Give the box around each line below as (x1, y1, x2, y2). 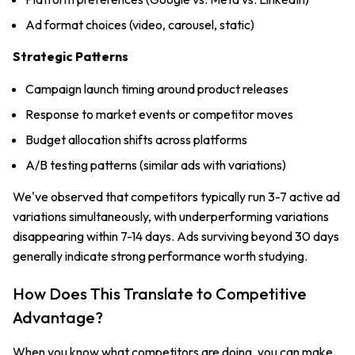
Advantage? (13, 307, 103, 327)
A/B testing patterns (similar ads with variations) (25, 156, 286, 173)
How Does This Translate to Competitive (13, 283, 307, 303)
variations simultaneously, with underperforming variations (13, 208, 329, 224)
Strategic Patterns (13, 48, 128, 64)
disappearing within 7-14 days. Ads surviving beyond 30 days (13, 227, 339, 244)
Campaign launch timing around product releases (25, 80, 288, 97)
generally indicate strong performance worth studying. (13, 247, 307, 264)
